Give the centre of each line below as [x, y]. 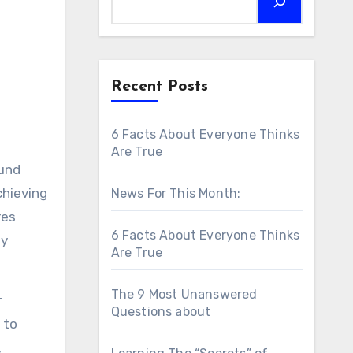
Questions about [161, 312]
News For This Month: [176, 193]
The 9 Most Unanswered [184, 294]
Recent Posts [159, 87]
